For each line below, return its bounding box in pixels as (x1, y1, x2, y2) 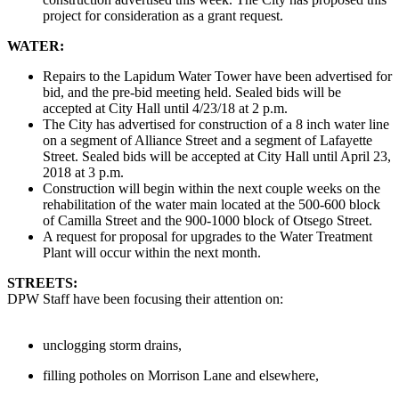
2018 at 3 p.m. (43, 165, 124, 181)
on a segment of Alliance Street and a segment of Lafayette (43, 133, 372, 149)
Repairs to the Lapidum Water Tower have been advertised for (43, 69, 392, 85)
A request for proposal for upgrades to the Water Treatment (43, 229, 372, 245)
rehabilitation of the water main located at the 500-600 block (43, 197, 380, 213)
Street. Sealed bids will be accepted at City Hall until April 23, (43, 149, 391, 165)
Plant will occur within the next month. (43, 245, 261, 261)
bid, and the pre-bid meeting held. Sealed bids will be (43, 85, 341, 101)
